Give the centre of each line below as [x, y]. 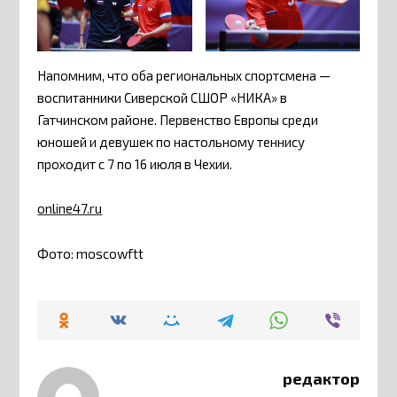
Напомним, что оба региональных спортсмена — [184, 75]
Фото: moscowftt [91, 253]
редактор [321, 378]
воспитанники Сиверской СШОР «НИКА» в [163, 97]
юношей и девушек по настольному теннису [171, 141]
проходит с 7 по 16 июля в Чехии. [135, 163]
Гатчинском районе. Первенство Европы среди [178, 119]
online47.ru [70, 209]
